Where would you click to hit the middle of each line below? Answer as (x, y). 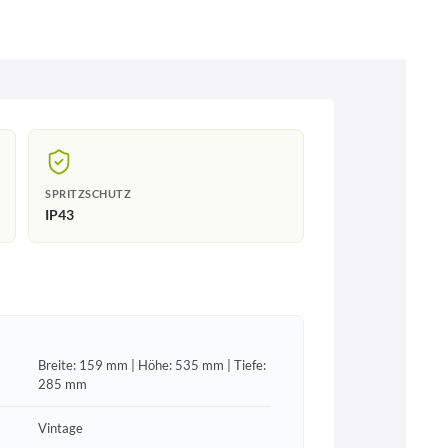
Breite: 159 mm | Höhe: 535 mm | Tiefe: (151, 364)
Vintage (60, 427)
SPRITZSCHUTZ (88, 193)
